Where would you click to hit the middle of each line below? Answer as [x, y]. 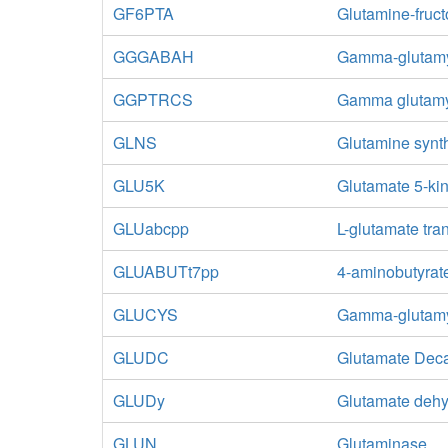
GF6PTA [143, 13]
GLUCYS [145, 314]
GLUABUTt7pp [166, 271]
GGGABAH [153, 56]
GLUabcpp [151, 228]
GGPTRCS [153, 99]
